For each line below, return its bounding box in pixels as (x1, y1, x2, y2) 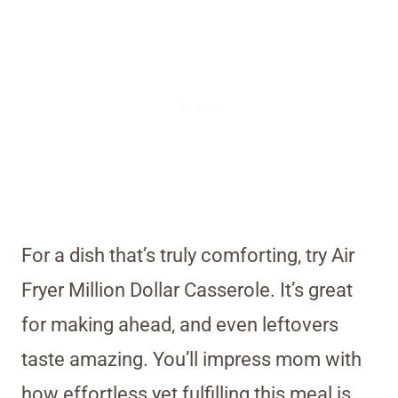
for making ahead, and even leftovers (21, 314, 338, 337)
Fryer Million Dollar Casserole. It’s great (21, 279, 353, 302)
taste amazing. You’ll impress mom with (21, 348, 362, 371)
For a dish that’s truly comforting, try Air (21, 244, 354, 267)
